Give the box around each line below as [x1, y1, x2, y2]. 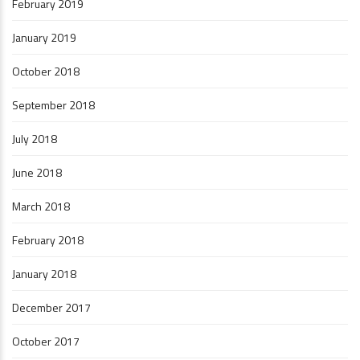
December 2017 [12, 298, 91, 316]
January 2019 [12, 28, 76, 46]
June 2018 [12, 163, 62, 181]
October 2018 [12, 62, 80, 80]
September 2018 [12, 96, 95, 113]
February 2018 [12, 231, 84, 248]
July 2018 [12, 129, 57, 147]
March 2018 [12, 197, 70, 215]
